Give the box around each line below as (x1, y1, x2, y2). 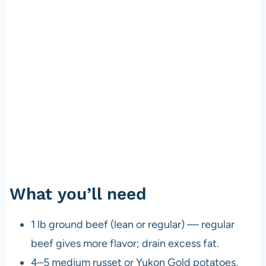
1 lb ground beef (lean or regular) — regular (30, 217, 235, 231)
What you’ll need (9, 183, 147, 204)
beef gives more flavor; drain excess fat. (30, 236, 219, 250)
